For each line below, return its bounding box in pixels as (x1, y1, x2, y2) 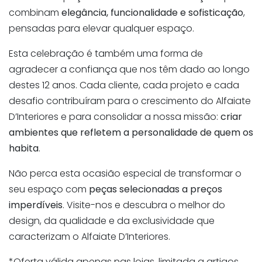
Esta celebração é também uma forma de (9, 47, 203, 61)
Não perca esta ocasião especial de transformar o (9, 167, 242, 181)
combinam (9, 6, 61, 20)
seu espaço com (9, 182, 89, 196)
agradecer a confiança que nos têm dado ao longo (9, 63, 250, 77)
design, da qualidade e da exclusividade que (9, 214, 215, 228)
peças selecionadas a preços (89, 182, 222, 196)
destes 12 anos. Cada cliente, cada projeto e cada (9, 78, 239, 92)
